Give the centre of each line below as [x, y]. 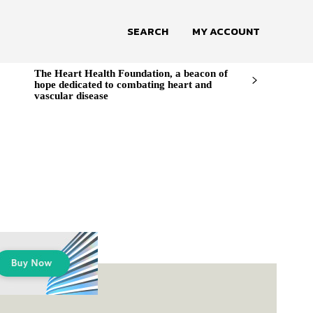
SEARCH [148, 31]
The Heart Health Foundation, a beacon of [131, 73]
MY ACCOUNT [226, 31]
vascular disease [71, 96]
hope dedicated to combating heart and [123, 85]
